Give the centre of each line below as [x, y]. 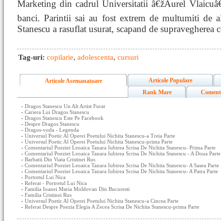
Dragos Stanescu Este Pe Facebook [64, 118]
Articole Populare [170, 80]
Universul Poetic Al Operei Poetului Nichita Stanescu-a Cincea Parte [102, 201]
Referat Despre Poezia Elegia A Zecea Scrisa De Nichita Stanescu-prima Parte [112, 207]
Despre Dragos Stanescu [52, 124]
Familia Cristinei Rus [48, 195]
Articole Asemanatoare [74, 81]
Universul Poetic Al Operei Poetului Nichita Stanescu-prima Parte [99, 142]
